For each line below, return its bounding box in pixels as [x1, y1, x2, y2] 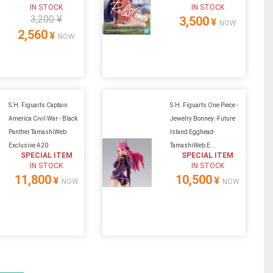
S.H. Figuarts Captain [8, 101, 68, 108]
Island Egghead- [169, 128, 215, 135]
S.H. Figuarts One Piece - [169, 101, 238, 108]
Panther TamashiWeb [8, 128, 66, 135]
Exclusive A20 [8, 141, 48, 149]
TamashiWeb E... [169, 141, 216, 149]
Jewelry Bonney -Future [169, 115, 235, 122]
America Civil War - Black [8, 115, 77, 122]
